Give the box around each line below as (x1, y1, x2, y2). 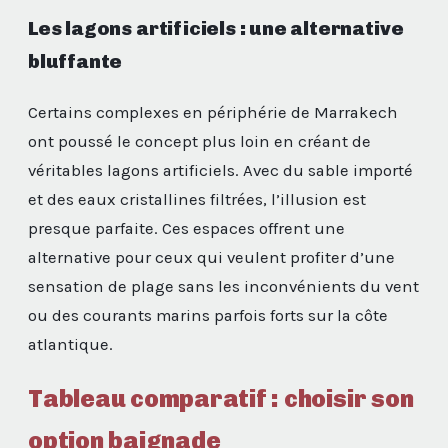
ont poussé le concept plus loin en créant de (28, 131, 371, 151)
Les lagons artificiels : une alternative (28, 16, 404, 40)
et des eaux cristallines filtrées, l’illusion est (28, 189, 366, 209)
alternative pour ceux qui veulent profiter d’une (28, 247, 395, 267)
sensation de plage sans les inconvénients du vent (28, 276, 419, 296)
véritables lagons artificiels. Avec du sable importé (28, 160, 413, 180)
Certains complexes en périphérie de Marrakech (28, 102, 398, 122)
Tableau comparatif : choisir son (28, 384, 414, 414)
